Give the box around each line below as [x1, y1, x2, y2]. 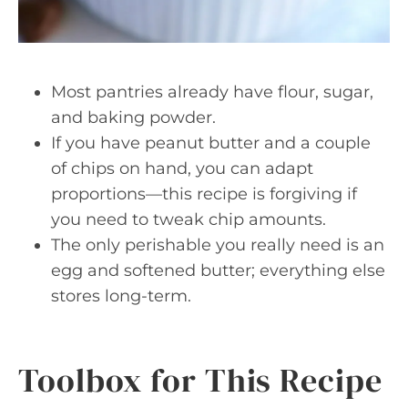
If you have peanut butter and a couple [51, 132, 371, 153]
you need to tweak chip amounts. [51, 209, 326, 229]
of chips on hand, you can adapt [51, 158, 313, 178]
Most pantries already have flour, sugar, [51, 81, 373, 102]
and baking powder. [51, 107, 216, 127]
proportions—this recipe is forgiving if [51, 183, 357, 204]
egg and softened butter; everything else [51, 260, 385, 280]
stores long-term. [51, 285, 191, 306]
